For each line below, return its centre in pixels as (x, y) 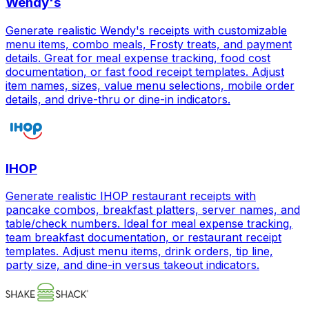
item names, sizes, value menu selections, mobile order (150, 85)
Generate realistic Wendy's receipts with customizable (146, 30)
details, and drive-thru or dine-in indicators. (118, 99)
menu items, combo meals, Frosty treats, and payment (149, 44)
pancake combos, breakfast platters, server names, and (153, 210)
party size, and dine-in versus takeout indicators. (132, 265)
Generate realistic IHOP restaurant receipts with (131, 196)
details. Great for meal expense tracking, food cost (138, 58)
